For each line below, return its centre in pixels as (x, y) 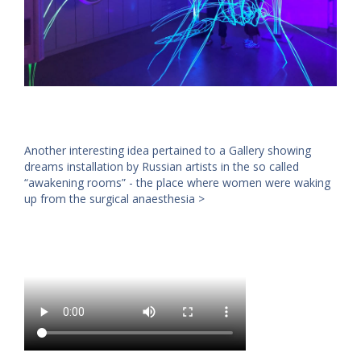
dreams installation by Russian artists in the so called (162, 166)
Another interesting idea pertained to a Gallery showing (168, 150)
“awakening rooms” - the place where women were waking (177, 182)
